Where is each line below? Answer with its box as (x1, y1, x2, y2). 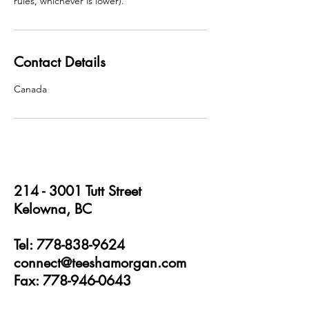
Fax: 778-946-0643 (14, 272, 131, 290)
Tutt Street (82, 182, 141, 200)
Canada (14, 83, 47, 95)
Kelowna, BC (14, 200, 92, 218)
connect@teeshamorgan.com (14, 254, 186, 272)
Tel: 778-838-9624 (14, 236, 125, 254)
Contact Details (14, 53, 106, 71)
